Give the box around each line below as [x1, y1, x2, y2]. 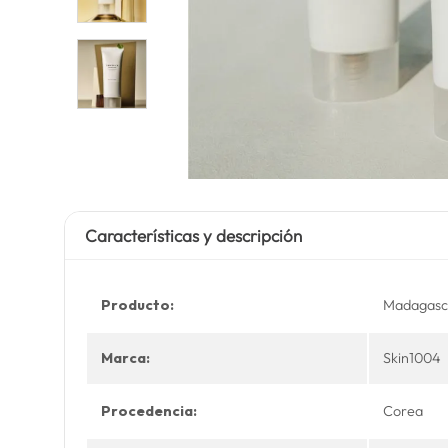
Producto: [100, 296, 174, 314]
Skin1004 [382, 349, 441, 367]
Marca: [100, 349, 150, 367]
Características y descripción [84, 225, 302, 246]
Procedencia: [100, 402, 197, 420]
